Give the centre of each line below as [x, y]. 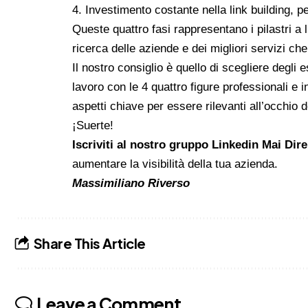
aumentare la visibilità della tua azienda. [175, 164]
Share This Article [89, 243]
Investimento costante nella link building [188, 10]
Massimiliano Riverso [131, 183]
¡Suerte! [93, 125]
